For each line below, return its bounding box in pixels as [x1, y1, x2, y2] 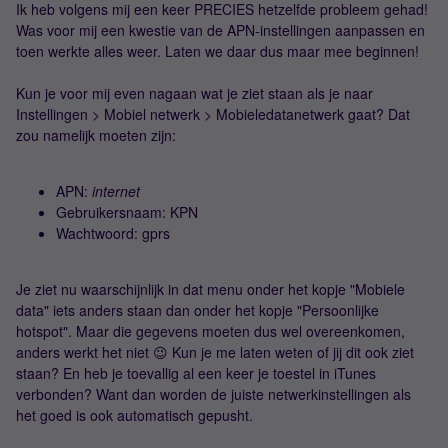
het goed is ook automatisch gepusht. [16, 405, 253, 425]
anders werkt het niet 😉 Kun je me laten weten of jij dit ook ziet [16, 342, 414, 362]
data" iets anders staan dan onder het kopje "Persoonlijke [16, 300, 379, 320]
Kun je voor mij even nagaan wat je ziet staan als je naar [16, 83, 373, 103]
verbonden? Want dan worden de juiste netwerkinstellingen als [16, 384, 411, 404]
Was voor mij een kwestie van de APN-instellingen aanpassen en [16, 20, 425, 40]
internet [92, 181, 140, 201]
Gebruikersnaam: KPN [56, 202, 198, 222]
